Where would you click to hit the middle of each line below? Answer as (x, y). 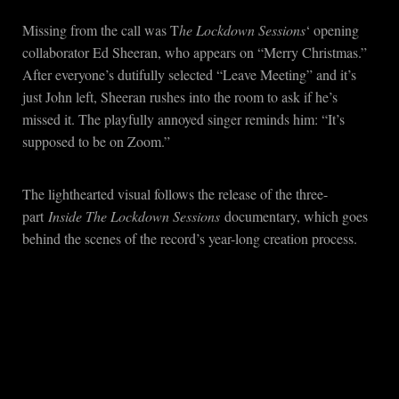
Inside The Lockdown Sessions (136, 216)
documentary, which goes (296, 216)
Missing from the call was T (101, 30)
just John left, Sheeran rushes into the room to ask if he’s (180, 97)
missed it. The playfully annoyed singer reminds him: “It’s (183, 119)
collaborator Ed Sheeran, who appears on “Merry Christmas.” (195, 52)
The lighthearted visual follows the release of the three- (175, 194)
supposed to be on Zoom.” (96, 141)
